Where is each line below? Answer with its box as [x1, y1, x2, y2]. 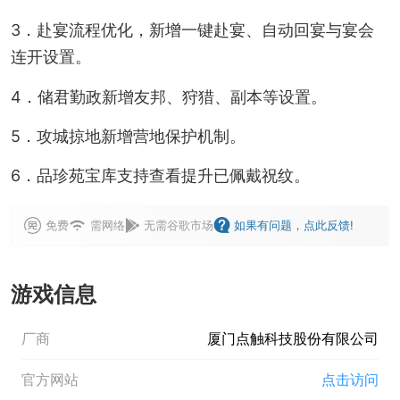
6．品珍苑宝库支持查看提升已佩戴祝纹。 [10, 166, 310, 186]
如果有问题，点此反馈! [234, 218, 354, 233]
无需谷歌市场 [143, 218, 213, 233]
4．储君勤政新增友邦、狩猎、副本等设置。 [10, 87, 327, 106]
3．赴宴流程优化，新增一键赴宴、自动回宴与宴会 [10, 21, 374, 40]
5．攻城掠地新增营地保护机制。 [10, 127, 246, 146]
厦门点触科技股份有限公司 [207, 329, 379, 347]
